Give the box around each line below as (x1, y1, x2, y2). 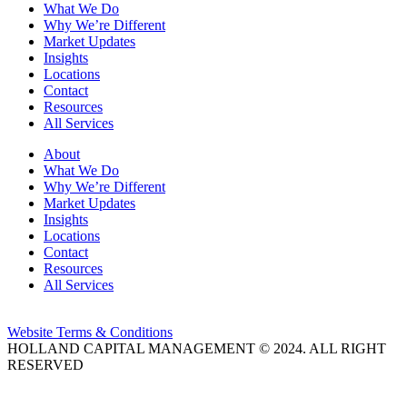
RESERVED (7, 357, 84, 373)
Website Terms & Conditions (7, 324, 173, 341)
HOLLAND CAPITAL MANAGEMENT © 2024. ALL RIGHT (7, 341, 386, 357)
